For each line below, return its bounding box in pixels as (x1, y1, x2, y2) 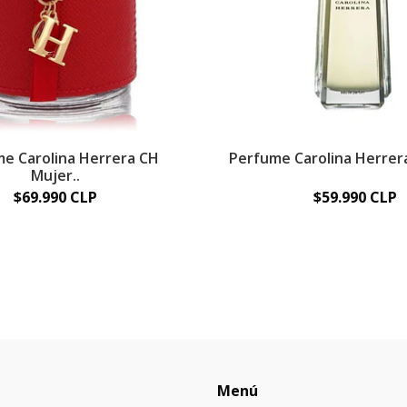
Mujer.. (31, 164, 81, 185)
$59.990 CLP (313, 186, 398, 207)
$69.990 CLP (14, 186, 98, 207)
